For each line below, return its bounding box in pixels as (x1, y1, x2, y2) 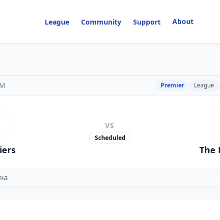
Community (81, 17, 122, 27)
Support (133, 17, 161, 27)
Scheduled (94, 134, 126, 142)
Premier (161, 81, 184, 89)
